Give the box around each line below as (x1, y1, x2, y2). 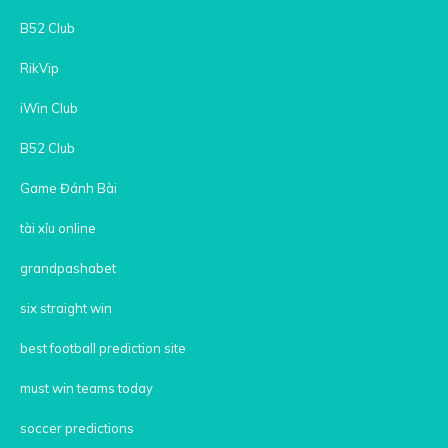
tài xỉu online (20, 219, 99, 236)
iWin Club (20, 99, 78, 116)
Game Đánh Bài (20, 179, 117, 196)
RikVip (20, 59, 59, 76)
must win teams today (20, 379, 153, 396)
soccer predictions (20, 419, 134, 436)
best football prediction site (20, 339, 186, 356)
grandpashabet (20, 259, 116, 276)
